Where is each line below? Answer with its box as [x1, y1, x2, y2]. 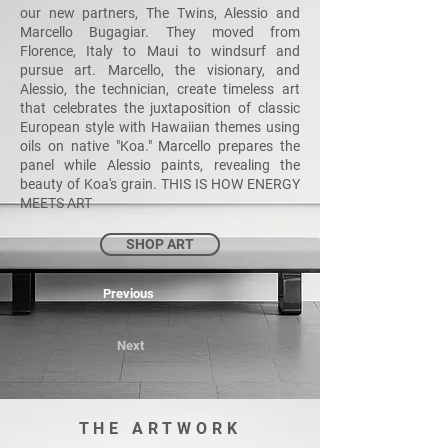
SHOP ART [126, 236, 194, 252]
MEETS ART [20, 195, 92, 211]
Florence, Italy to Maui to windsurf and [20, 43, 300, 59]
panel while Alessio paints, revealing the [20, 157, 300, 173]
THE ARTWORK [78, 419, 242, 438]
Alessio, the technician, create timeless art [20, 81, 300, 97]
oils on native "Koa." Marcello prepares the [20, 138, 300, 154]
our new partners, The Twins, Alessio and [20, 5, 300, 21]
